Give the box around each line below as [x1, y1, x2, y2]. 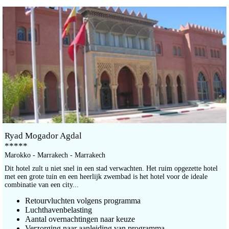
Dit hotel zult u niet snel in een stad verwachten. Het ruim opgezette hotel [5, 165, 218, 173]
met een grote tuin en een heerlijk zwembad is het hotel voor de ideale [5, 173, 208, 181]
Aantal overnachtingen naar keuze [25, 215, 135, 224]
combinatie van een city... [5, 181, 79, 189]
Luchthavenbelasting [25, 205, 92, 215]
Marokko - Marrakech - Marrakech [5, 151, 105, 159]
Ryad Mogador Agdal [5, 131, 82, 141]
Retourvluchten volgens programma [25, 196, 141, 205]
